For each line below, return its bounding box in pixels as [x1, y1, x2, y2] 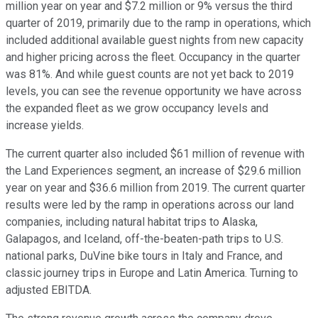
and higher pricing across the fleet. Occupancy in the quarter [6, 50, 300, 65]
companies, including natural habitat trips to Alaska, [6, 215, 258, 229]
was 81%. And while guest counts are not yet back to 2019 [6, 67, 294, 82]
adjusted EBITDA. [6, 283, 92, 297]
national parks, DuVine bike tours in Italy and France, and [6, 249, 283, 263]
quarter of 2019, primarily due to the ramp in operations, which [6, 16, 311, 31]
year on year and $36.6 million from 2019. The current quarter [6, 181, 305, 195]
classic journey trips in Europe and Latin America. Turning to [6, 266, 298, 280]
